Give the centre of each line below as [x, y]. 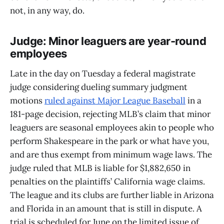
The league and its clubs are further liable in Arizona [112, 195]
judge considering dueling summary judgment [99, 87]
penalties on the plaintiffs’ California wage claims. [107, 181]
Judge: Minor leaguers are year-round [108, 41]
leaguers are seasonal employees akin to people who [112, 127]
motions [27, 100]
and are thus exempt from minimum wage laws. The [111, 154]
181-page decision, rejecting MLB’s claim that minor [110, 114]
